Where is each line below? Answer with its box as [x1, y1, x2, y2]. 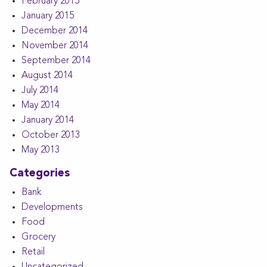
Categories [10, 167, 70, 179]
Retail [21, 247, 45, 257]
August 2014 [21, 70, 73, 80]
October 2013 [21, 130, 80, 140]
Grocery [21, 232, 55, 242]
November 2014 [21, 41, 88, 51]
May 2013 [21, 145, 60, 155]
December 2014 [21, 26, 88, 36]
